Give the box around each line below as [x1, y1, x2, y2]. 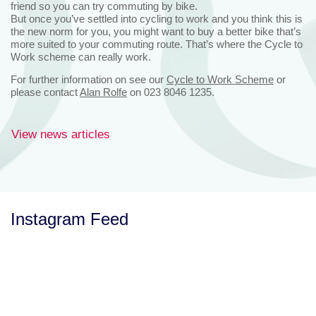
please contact [11, 85, 80, 98]
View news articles [11, 127, 110, 141]
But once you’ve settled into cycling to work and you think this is [11, 12, 303, 25]
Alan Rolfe [80, 85, 127, 98]
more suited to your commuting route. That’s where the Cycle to [11, 37, 303, 50]
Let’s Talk [11, 286, 80, 306]
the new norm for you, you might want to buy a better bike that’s [11, 25, 301, 37]
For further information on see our [11, 73, 166, 85]
